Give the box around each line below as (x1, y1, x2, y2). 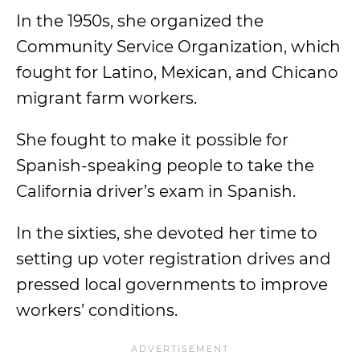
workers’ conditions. (16, 301, 182, 320)
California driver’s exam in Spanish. (16, 182, 300, 201)
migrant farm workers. (16, 88, 201, 108)
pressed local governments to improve (16, 275, 328, 294)
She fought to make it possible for (16, 130, 288, 149)
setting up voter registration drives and (16, 249, 331, 268)
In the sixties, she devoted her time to (16, 223, 317, 243)
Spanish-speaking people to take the (16, 156, 314, 175)
